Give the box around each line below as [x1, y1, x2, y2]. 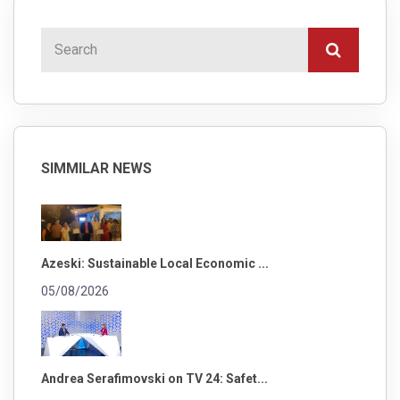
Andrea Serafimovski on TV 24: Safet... [41, 371, 268, 386]
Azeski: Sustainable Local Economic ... [41, 256, 269, 271]
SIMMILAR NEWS [41, 159, 152, 177]
